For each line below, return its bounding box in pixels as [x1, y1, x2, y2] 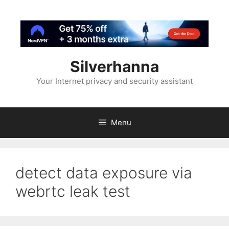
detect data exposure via [15, 163, 192, 182]
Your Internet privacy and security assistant [36, 76, 193, 86]
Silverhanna [70, 57, 159, 76]
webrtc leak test [15, 181, 130, 200]
